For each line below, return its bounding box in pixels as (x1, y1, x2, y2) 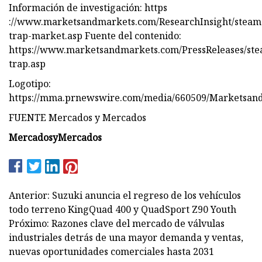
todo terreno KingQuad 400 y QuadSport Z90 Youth (9, 202, 236, 216)
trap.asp (9, 57, 46, 70)
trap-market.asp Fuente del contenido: (9, 29, 181, 42)
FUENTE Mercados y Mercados (9, 111, 146, 124)
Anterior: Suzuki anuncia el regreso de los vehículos (9, 188, 241, 202)
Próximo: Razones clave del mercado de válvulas (9, 216, 225, 230)
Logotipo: (9, 77, 51, 90)
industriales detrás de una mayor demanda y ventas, (9, 230, 243, 244)
